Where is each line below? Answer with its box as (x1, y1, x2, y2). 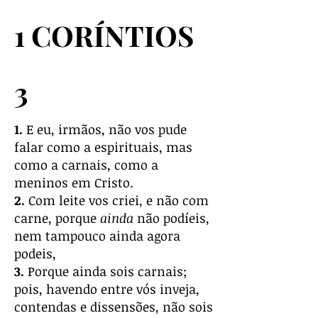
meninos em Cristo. (14, 174, 133, 191)
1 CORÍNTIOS (14, 16, 194, 54)
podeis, (14, 245, 56, 262)
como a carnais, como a (14, 156, 158, 173)
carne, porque (14, 209, 100, 226)
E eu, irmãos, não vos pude (23, 121, 187, 138)
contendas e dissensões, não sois (14, 298, 213, 315)
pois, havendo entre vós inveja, (14, 280, 199, 297)
